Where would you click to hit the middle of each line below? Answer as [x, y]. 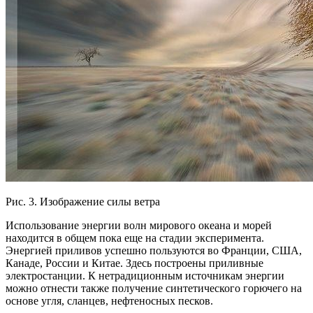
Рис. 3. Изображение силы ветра [83, 201]
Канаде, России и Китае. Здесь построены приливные [134, 263]
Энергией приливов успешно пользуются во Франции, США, [154, 250]
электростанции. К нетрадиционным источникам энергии [145, 275]
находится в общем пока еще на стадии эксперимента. [135, 238]
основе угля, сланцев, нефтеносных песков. [109, 300]
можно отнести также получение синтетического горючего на [154, 288]
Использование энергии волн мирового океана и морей [139, 225]
